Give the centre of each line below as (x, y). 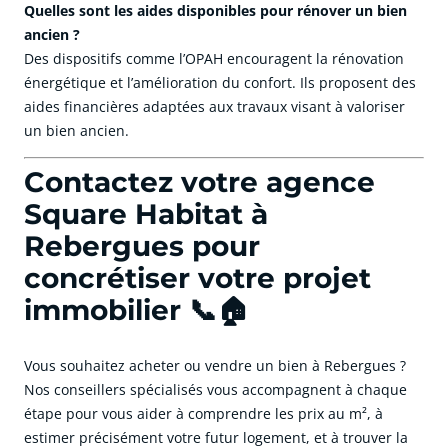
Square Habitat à (146, 214)
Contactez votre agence (199, 182)
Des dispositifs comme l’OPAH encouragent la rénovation (214, 59)
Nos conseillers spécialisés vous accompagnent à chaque (215, 390)
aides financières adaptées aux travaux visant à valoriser (214, 107)
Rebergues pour (142, 246)
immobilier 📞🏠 (136, 310)
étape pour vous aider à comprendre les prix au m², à (203, 414)
